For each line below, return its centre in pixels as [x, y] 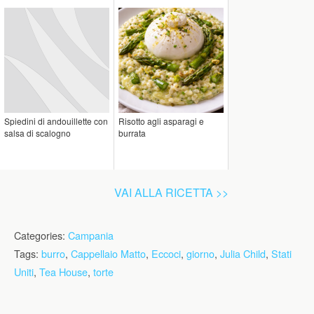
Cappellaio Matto [108, 253]
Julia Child [243, 253]
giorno [200, 253]
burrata [132, 133]
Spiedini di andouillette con [56, 121]
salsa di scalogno [37, 133]
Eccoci [166, 253]
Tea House [63, 272]
